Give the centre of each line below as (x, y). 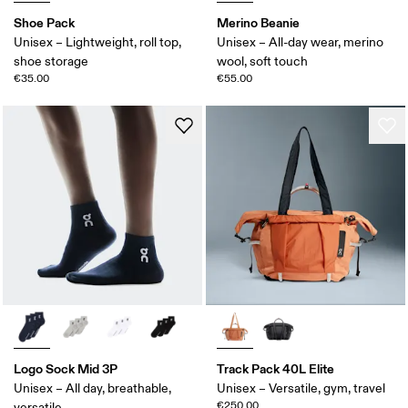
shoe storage (51, 62)
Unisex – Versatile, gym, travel (301, 389)
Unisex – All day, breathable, (93, 389)
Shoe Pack (45, 23)
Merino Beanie (258, 23)
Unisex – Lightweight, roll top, (98, 43)
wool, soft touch (262, 62)
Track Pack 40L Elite (275, 369)
